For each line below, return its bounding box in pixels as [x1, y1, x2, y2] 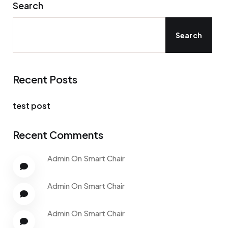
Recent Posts [13, 73, 77, 85]
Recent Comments [13, 128, 103, 141]
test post [13, 100, 50, 111]
